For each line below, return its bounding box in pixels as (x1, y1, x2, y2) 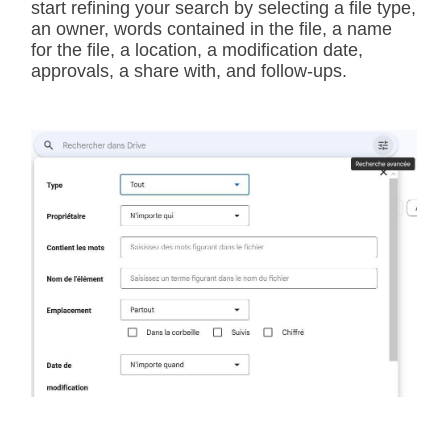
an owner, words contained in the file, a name (31, 19, 392, 40)
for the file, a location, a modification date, (31, 40, 363, 61)
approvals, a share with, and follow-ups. (31, 61, 347, 82)
